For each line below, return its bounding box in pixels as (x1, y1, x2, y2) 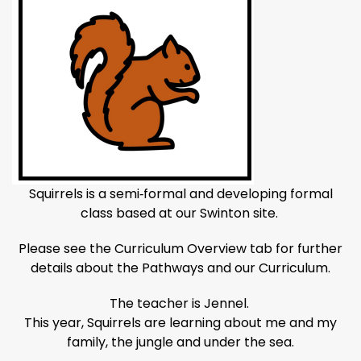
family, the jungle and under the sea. (67, 333, 294, 351)
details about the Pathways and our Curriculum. (31, 259, 330, 277)
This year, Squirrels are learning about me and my (24, 313, 337, 332)
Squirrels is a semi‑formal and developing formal (28, 185, 333, 203)
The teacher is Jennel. (109, 294, 252, 313)
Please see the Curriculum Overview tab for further (19, 239, 342, 258)
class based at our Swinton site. (80, 204, 281, 222)
